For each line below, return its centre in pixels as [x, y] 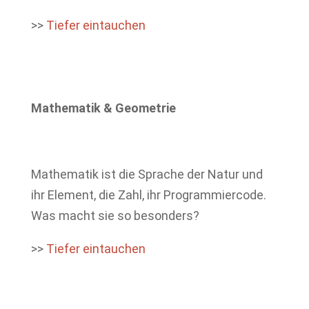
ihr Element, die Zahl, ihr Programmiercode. [148, 195]
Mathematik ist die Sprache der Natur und [147, 174]
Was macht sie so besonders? [115, 216]
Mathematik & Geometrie [103, 108]
